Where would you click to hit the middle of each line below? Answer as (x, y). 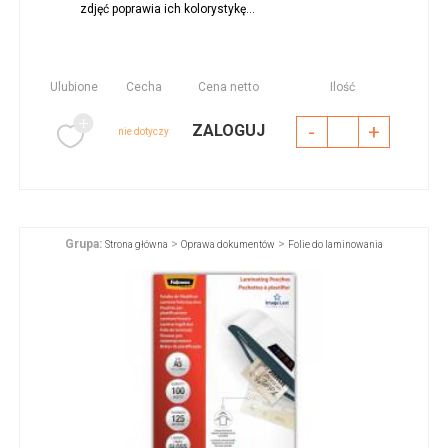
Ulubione (73, 86)
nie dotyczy (144, 131)
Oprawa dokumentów (228, 245)
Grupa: (83, 244)
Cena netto (229, 86)
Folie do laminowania (335, 245)
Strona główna (136, 245)
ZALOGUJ (229, 130)
